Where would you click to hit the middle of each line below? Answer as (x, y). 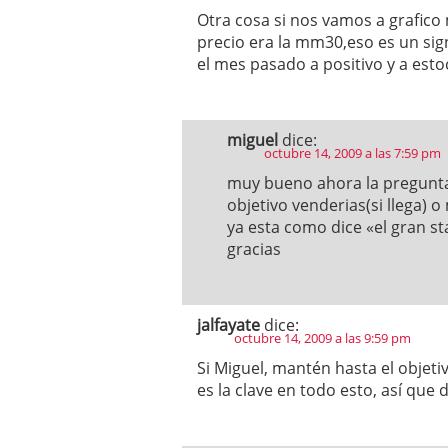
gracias (254, 249)
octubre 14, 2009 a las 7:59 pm (352, 153)
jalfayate (228, 325)
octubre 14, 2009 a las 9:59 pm (322, 338)
